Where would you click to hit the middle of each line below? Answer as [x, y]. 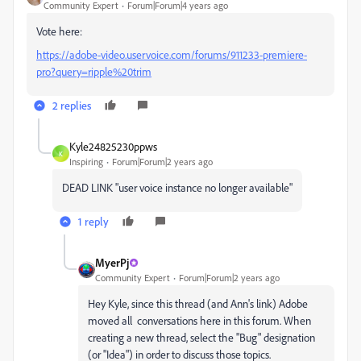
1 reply [93, 221]
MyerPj [112, 262]
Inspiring [86, 162]
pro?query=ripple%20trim [94, 71]
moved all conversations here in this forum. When [199, 320]
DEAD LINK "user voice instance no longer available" [177, 187]
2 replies [72, 105]
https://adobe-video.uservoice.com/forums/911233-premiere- [172, 54]
